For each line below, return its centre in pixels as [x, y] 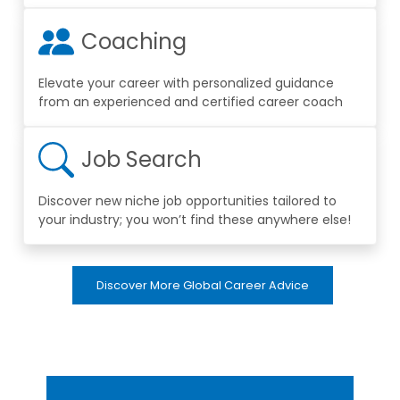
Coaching [134, 41]
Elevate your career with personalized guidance [186, 83]
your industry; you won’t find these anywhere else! [195, 220]
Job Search [142, 160]
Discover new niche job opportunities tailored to [187, 201]
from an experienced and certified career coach [191, 102]
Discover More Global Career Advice [202, 286]
